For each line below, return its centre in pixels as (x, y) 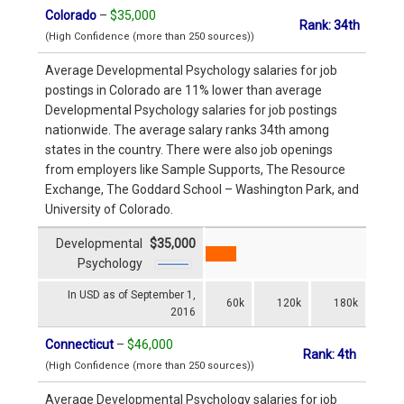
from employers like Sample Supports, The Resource (195, 169)
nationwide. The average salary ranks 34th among (187, 129)
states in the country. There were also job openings (189, 149)
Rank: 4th (329, 354)
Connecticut (79, 344)
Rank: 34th (329, 25)
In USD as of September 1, (132, 294)
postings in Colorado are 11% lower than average (184, 90)
